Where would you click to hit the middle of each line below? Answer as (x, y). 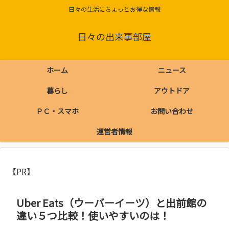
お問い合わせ (172, 111)
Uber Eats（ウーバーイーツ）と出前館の (111, 202)
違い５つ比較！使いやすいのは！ (93, 215)
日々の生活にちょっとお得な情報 (114, 9)
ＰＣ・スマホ (57, 111)
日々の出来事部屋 (114, 37)
